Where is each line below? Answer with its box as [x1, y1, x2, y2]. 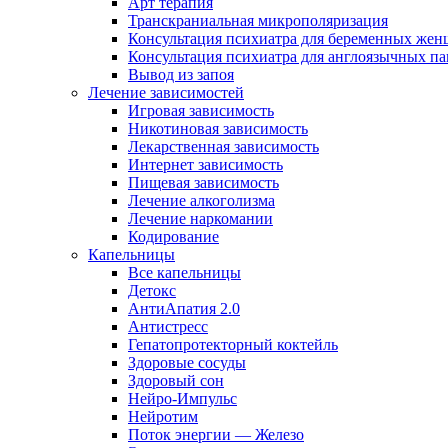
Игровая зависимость [128, 102, 274, 119]
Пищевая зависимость [128, 174, 279, 191]
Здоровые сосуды [128, 354, 246, 371]
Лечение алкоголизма [128, 192, 275, 209]
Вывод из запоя [128, 66, 234, 83]
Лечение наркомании [128, 210, 273, 227]
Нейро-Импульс [128, 390, 237, 407]
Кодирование [128, 228, 219, 245]
